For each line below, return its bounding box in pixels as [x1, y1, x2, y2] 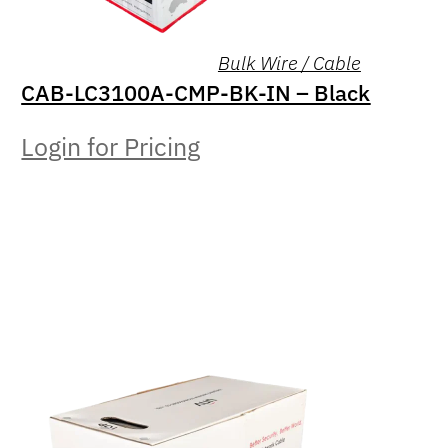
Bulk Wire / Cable [217, 50, 361, 76]
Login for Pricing [21, 131, 201, 164]
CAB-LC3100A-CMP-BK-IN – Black [21, 78, 371, 108]
